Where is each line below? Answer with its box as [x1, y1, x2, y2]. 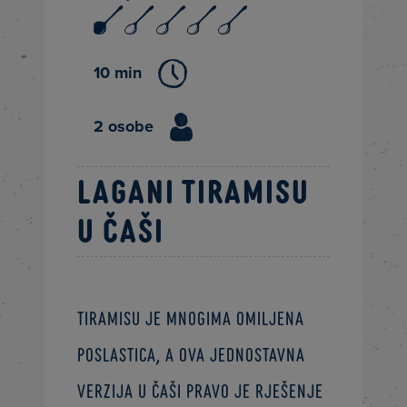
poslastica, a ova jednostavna [77, 342, 306, 367]
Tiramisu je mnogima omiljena [77, 305, 305, 331]
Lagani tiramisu [77, 165, 311, 212]
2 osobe [94, 116, 154, 137]
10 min [94, 63, 143, 84]
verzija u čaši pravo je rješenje [77, 378, 324, 403]
